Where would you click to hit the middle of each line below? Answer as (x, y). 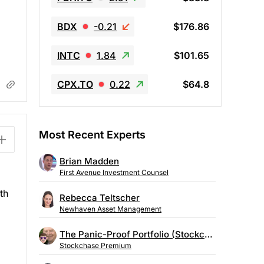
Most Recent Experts (92, 134)
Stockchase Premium (95, 246)
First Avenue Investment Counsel (114, 173)
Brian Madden (89, 161)
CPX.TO (75, 84)
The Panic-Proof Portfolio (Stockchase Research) (209, 235)
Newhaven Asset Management (110, 209)
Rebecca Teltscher (100, 198)
